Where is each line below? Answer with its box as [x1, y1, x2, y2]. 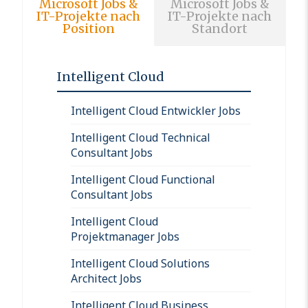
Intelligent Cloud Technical [71, 129, 210, 145]
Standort [192, 20, 247, 36]
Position [62, 20, 115, 36]
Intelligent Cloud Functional [71, 171, 215, 187]
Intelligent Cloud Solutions [71, 255, 210, 271]
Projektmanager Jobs [71, 228, 179, 244]
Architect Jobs [71, 270, 142, 286]
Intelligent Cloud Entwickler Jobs [71, 102, 241, 118]
